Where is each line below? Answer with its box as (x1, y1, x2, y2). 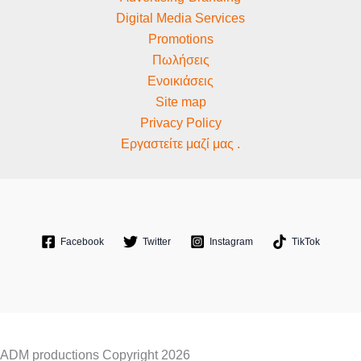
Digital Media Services (116, 11, 245, 25)
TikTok (292, 236, 320, 247)
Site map (155, 95, 206, 109)
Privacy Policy (139, 116, 222, 130)
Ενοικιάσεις (147, 74, 214, 88)
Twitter (143, 236, 171, 247)
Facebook (60, 236, 104, 247)
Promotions (147, 32, 214, 46)
